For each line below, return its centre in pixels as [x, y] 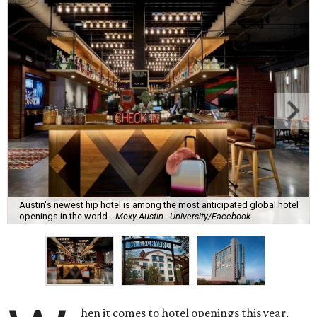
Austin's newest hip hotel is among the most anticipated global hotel [159, 204]
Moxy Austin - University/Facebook [183, 216]
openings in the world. [64, 216]
